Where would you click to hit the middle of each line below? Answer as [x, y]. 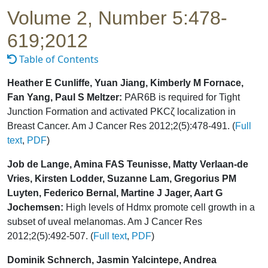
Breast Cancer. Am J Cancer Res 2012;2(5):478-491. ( [121, 126]
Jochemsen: [35, 207]
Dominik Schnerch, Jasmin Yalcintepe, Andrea [112, 260]
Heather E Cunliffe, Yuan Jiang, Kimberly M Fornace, [125, 83]
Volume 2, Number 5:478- [117, 18]
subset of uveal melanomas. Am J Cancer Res [105, 221]
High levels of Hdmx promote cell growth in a [159, 207]
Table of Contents [58, 59]
